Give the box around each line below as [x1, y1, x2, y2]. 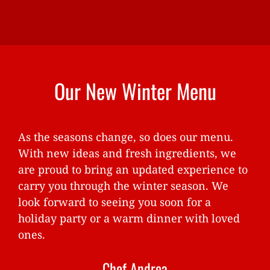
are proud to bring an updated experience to [18, 162, 248, 177]
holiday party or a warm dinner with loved [18, 210, 240, 225]
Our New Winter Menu [54, 75, 216, 107]
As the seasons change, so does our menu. [18, 129, 233, 144]
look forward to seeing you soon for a [18, 194, 211, 209]
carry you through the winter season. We [18, 178, 228, 193]
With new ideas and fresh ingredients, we [18, 145, 236, 160]
